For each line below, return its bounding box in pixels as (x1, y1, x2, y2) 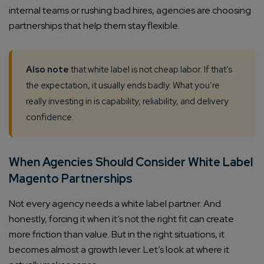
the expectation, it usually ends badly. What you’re (26, 80, 220, 92)
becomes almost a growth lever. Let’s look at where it (9, 243, 229, 256)
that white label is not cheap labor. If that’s (69, 64, 232, 76)
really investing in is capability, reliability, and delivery (26, 95, 229, 108)
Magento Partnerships (9, 171, 133, 187)
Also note (26, 64, 69, 76)
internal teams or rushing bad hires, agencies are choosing (9, 4, 251, 17)
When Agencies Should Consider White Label (9, 154, 253, 170)
